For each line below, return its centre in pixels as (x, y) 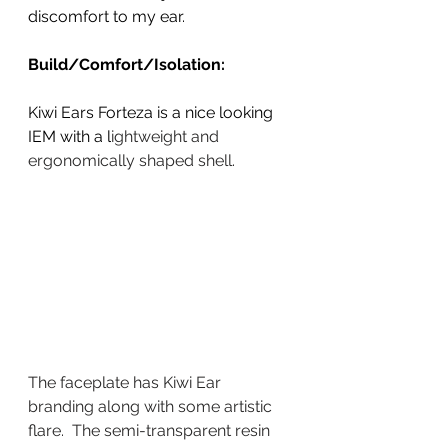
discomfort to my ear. (108, 16)
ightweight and (167, 136)
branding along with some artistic (152, 406)
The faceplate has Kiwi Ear (126, 382)
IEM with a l (69, 136)
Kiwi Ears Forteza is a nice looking (152, 112)
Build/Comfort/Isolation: (126, 64)
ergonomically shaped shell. (133, 160)
